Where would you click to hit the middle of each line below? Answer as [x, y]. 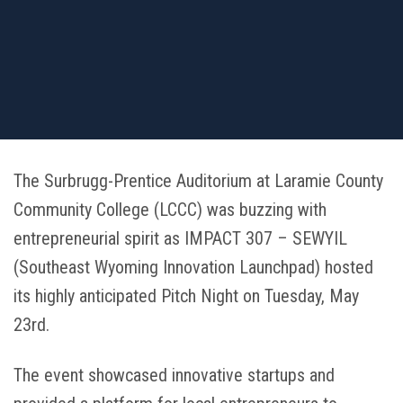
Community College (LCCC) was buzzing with [170, 209]
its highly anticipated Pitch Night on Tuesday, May [187, 296]
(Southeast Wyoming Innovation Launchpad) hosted [194, 267]
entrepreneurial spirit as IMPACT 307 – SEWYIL [181, 238]
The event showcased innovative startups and [175, 376]
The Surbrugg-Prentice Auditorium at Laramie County [199, 180]
